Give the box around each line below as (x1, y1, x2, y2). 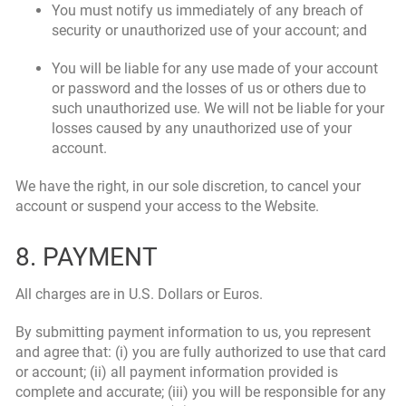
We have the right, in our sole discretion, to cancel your (15, 178, 361, 195)
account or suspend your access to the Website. (15, 198, 319, 215)
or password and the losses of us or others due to (52, 80, 366, 97)
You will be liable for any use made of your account (52, 60, 378, 77)
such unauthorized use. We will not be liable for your (52, 100, 384, 117)
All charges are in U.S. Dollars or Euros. (15, 285, 263, 303)
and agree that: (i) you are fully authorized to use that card (15, 343, 386, 361)
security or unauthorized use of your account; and (52, 22, 367, 39)
